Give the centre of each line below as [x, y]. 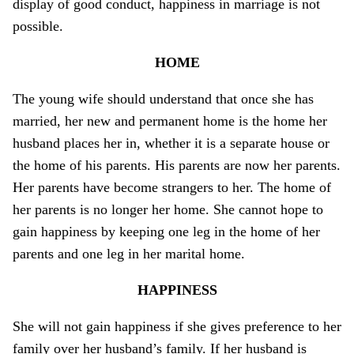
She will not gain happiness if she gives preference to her [177, 327]
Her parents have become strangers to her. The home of [172, 188]
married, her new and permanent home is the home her [170, 121]
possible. [38, 26]
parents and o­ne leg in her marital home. [129, 254]
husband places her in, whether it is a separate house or [171, 143]
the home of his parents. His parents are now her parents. [177, 166]
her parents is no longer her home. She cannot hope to [168, 210]
